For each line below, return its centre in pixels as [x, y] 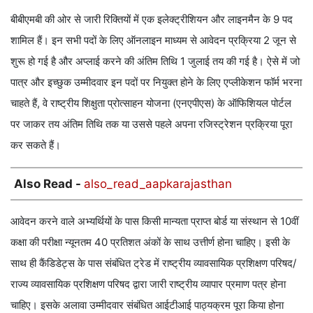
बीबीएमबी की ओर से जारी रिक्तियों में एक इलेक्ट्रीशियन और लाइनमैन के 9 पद [152, 19]
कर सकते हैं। [36, 145]
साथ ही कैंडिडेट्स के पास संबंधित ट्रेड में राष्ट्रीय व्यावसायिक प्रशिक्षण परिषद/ [153, 263]
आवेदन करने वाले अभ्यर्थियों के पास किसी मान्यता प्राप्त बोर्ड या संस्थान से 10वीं [154, 221]
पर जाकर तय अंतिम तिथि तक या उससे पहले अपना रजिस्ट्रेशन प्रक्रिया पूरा [151, 124]
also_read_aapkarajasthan [158, 183]
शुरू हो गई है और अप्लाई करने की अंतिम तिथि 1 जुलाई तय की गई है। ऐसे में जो [155, 61]
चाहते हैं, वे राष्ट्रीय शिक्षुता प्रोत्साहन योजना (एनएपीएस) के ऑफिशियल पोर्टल [151, 103]
